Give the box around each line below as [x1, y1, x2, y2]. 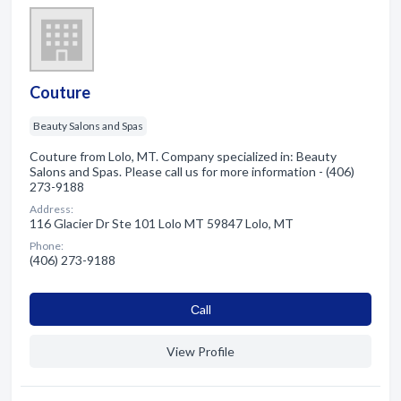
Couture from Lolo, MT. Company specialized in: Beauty [30, 148, 337, 164]
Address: [30, 201, 73, 216]
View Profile [166, 343, 235, 359]
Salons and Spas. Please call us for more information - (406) [30, 163, 354, 179]
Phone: [30, 238, 64, 252]
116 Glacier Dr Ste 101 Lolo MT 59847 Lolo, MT [30, 215, 294, 231]
